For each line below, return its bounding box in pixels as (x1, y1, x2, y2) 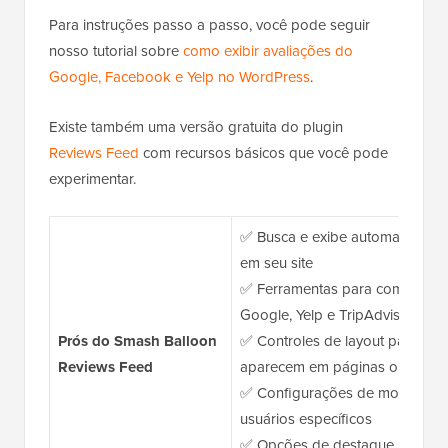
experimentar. (49, 168, 136, 191)
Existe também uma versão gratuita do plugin (49, 116, 343, 139)
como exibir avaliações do (183, 40, 353, 63)
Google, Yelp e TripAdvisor (239, 304, 414, 327)
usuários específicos (239, 408, 372, 431)
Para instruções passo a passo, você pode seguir (49, 14, 370, 37)
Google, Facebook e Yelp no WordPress (49, 66, 310, 89)
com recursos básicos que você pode (139, 142, 388, 165)
